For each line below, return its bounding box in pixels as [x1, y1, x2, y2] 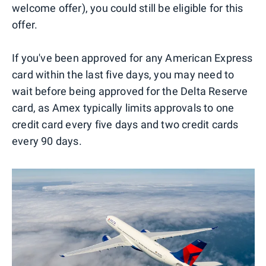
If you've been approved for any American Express [12, 52, 253, 65]
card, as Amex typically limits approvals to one [12, 102, 235, 115]
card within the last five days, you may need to [12, 68, 235, 81]
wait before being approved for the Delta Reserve [12, 85, 248, 98]
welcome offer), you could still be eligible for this [12, 2, 243, 15]
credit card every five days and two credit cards [12, 118, 239, 131]
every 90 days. [12, 135, 82, 148]
